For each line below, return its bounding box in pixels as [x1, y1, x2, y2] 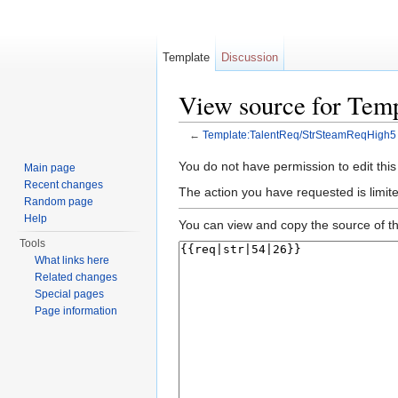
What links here [35, 254, 110, 267]
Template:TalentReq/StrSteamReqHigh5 [202, 129, 396, 141]
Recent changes [24, 179, 104, 191]
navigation [231, 141, 289, 156]
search [296, 141, 334, 156]
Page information [35, 305, 118, 317]
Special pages [35, 288, 105, 300]
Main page [24, 162, 76, 174]
